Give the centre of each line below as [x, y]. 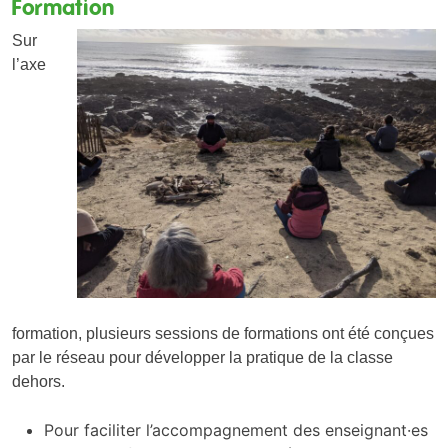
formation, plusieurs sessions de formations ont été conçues [223, 334]
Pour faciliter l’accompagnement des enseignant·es [236, 430]
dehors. [38, 382]
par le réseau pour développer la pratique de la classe [202, 358]
